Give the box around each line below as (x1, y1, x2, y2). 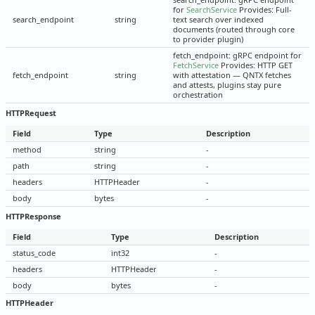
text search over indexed (173, 14, 264, 25)
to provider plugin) (173, 34, 243, 45)
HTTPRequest (6, 107, 56, 118)
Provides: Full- (237, 4, 292, 15)
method (13, 143, 41, 155)
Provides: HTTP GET (219, 60, 292, 71)
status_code (13, 247, 56, 258)
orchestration (173, 89, 223, 101)
